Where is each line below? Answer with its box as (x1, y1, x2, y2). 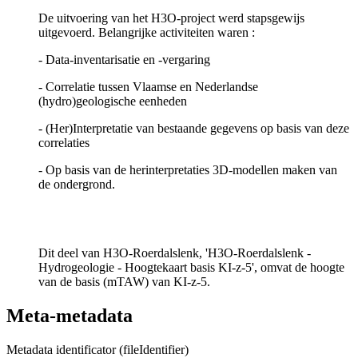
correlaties (38, 136, 89, 150)
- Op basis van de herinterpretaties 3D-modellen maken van (38, 163, 337, 177)
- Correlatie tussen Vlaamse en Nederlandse (38, 80, 258, 94)
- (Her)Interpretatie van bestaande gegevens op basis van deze (38, 121, 349, 136)
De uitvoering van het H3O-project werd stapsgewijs (38, 11, 304, 26)
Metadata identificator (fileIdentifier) (6, 342, 189, 356)
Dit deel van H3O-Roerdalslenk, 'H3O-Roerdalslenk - (38, 246, 311, 261)
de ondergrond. (38, 177, 115, 192)
